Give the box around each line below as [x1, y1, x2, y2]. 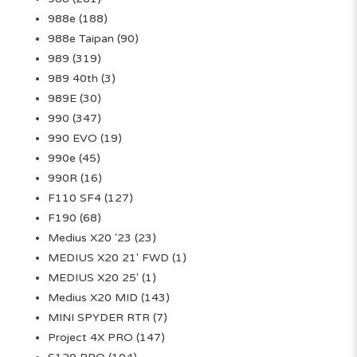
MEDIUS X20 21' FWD [48, 251, 169, 265]
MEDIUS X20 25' [48, 271, 139, 285]
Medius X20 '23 [48, 231, 131, 245]
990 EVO [48, 131, 97, 146]
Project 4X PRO [48, 331, 133, 345]
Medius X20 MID [48, 291, 138, 305]
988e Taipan [48, 32, 114, 46]
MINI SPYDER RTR [48, 311, 150, 325]
